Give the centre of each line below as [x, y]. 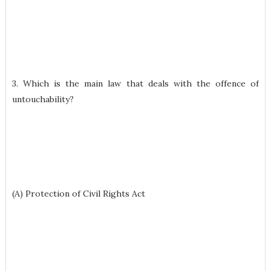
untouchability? [43, 99]
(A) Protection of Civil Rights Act [78, 194]
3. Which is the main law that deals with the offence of [135, 83]
